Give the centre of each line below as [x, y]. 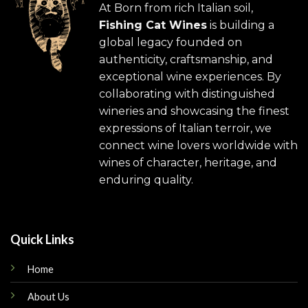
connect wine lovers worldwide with [198, 146]
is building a [241, 25]
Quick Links [42, 240]
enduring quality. [146, 180]
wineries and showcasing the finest [194, 111]
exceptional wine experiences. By [190, 77]
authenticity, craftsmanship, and [186, 60]
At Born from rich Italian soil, [176, 8]
